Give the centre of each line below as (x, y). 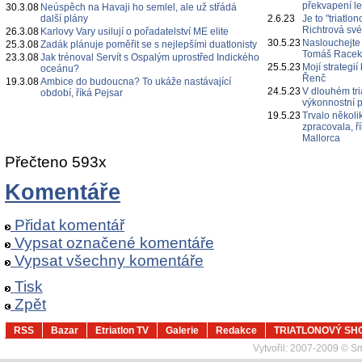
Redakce (236, 330)
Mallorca (322, 138)
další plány (64, 19)
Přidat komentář (67, 225)
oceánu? (60, 69)
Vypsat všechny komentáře (107, 261)
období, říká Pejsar (82, 93)
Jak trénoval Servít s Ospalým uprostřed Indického (150, 57)
